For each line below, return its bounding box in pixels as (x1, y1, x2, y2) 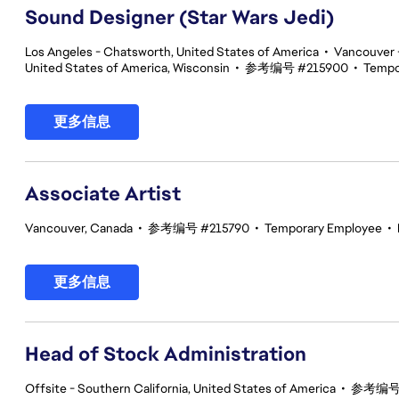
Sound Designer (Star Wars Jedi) (25, 4, 334, 30)
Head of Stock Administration (25, 341, 306, 367)
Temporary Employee (265, 220, 382, 236)
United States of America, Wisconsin (25, 60, 230, 76)
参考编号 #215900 (245, 60, 348, 76)
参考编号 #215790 (148, 220, 249, 236)
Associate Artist (25, 181, 181, 207)
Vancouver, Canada (25, 220, 133, 236)
